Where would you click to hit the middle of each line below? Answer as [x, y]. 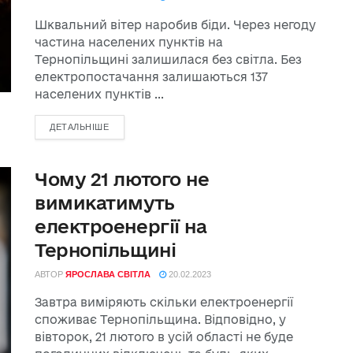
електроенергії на [121, 226]
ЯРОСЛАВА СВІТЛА [108, 274]
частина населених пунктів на [129, 42]
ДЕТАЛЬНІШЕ [80, 127]
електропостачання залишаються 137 [151, 77]
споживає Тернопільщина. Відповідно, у [160, 320]
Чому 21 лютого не [122, 179]
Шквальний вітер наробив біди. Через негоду [175, 25]
